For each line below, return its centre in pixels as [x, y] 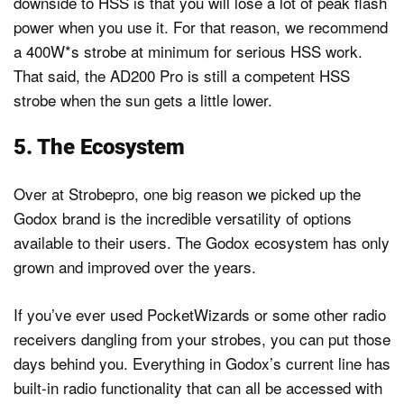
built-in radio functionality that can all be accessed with [198, 387]
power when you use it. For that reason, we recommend [201, 26]
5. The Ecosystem [99, 147]
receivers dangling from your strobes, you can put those [202, 338]
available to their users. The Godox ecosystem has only [202, 243]
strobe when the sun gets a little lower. [143, 99]
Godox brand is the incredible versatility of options [183, 218]
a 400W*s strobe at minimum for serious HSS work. [188, 50]
